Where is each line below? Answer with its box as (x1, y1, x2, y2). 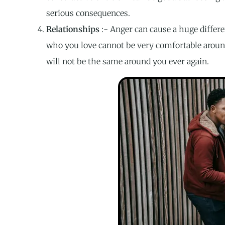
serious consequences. (46, 8, 130, 19)
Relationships (46, 24, 99, 35)
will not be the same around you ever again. (46, 56, 209, 67)
